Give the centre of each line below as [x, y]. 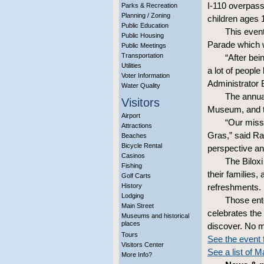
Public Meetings [144, 45]
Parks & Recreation [149, 5]
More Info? [137, 255]
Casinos [133, 156]
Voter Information [146, 75]
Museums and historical [155, 216]
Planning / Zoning [146, 15]
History [132, 186]
